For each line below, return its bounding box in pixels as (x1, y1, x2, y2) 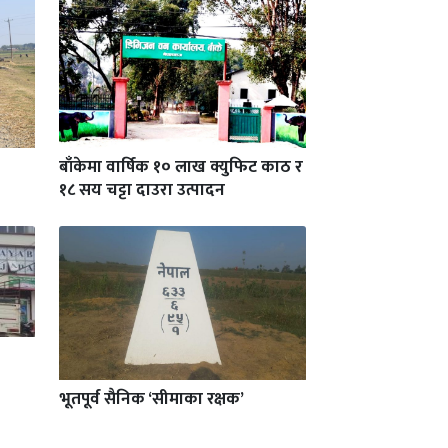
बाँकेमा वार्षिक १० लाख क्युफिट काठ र (59, 152, 303, 181)
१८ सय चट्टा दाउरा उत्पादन (59, 175, 225, 204)
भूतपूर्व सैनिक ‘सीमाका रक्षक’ (59, 385, 244, 414)
